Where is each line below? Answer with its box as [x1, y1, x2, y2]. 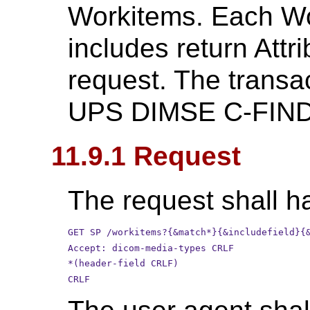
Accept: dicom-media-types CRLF [68, 242, 234, 253]
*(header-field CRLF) [68, 258, 179, 269]
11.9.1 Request [51, 140, 241, 171]
